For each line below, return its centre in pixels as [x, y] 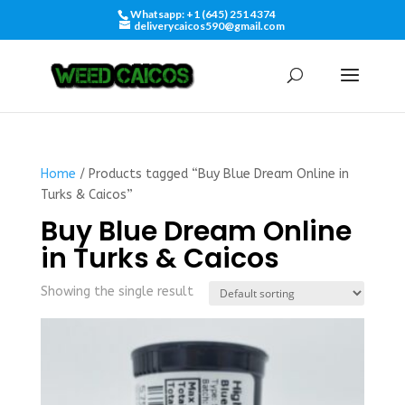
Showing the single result [117, 292]
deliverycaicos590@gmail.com [210, 26]
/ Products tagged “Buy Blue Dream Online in [212, 174]
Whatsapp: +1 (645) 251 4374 [202, 14]
